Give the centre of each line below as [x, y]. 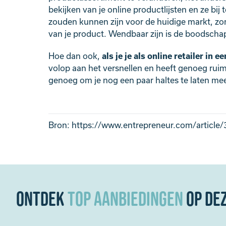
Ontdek [42, 200]
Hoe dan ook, [75, 56]
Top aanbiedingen [125, 200]
